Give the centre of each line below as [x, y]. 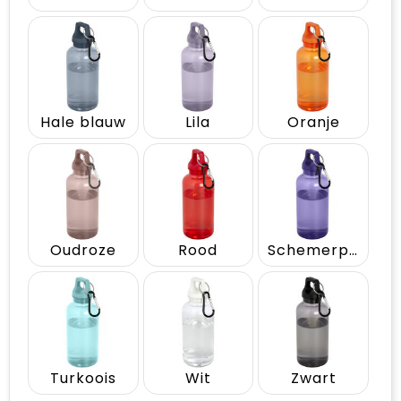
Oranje [313, 123]
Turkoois [83, 378]
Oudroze [83, 250]
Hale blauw [83, 123]
